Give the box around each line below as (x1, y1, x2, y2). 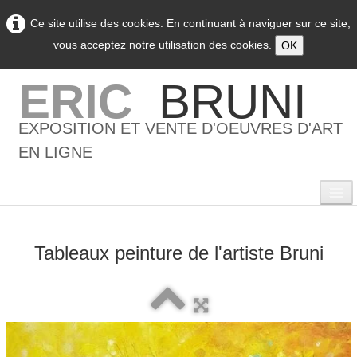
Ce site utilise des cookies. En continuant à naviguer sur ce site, (30, 16, 351, 29)
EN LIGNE (18, 143, 92, 161)
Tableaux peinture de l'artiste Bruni (33, 242, 324, 264)
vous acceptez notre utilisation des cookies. (53, 37, 275, 51)
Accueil (18, 288, 64, 301)
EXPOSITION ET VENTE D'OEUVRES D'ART (18, 120, 343, 137)
